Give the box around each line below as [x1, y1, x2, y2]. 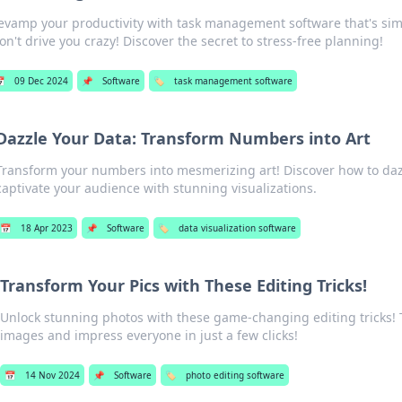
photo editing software [185, 369, 284, 381]
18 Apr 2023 [21, 222, 74, 234]
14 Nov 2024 [24, 369, 80, 381]
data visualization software [179, 222, 297, 234]
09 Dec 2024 [13, 74, 68, 87]
